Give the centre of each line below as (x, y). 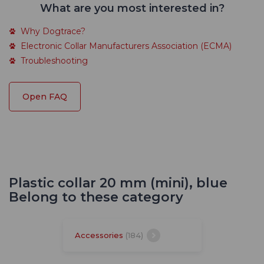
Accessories (100, 235)
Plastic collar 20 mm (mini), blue (118, 183)
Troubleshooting (54, 61)
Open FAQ (45, 97)
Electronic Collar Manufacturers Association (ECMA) (126, 46)
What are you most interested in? (132, 9)
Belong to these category (96, 197)
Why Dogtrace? (53, 32)
